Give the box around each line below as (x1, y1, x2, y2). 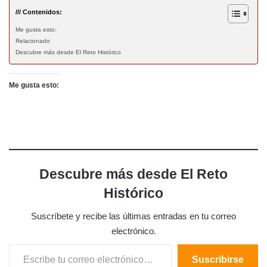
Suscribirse (192, 254, 244, 265)
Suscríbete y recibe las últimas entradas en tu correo (31, 210, 236, 221)
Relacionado (15, 37, 50, 44)
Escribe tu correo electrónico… (8, 238, 60, 249)
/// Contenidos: (15, 8, 62, 15)
